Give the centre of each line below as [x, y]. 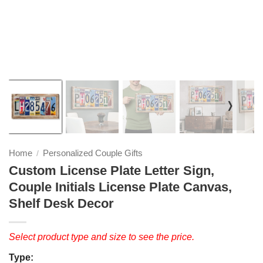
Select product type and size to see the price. [102, 237]
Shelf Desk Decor [61, 203]
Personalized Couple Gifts [93, 153]
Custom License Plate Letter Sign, [112, 170]
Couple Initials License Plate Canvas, [120, 187]
